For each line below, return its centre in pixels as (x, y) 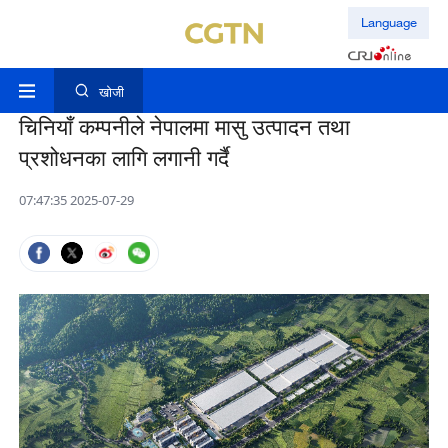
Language (388, 22)
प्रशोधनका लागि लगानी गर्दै (123, 158)
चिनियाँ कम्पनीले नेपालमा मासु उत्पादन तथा (184, 127)
